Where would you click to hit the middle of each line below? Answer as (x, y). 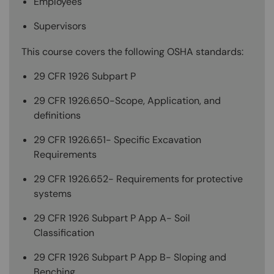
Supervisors (60, 26)
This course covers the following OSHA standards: (132, 51)
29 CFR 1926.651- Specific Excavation (117, 139)
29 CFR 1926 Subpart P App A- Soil (112, 218)
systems (53, 193)
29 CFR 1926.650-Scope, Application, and (127, 100)
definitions (57, 115)
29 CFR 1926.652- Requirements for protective (138, 179)
